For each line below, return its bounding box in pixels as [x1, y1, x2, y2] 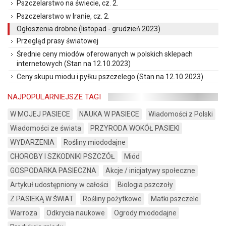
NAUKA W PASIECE [79, 110, 139, 119]
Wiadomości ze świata [10, 124, 81, 133]
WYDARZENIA [10, 138, 54, 147]
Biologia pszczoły [118, 181, 173, 189]
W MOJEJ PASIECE [10, 110, 70, 119]
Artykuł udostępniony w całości [10, 181, 108, 189]
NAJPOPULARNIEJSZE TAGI [8, 92, 101, 102]
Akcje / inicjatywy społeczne [105, 166, 195, 175]
